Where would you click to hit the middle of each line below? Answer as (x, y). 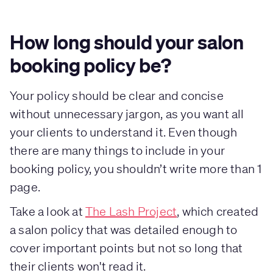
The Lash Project (131, 211)
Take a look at (48, 211)
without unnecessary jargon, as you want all (127, 114)
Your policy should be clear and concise (117, 96)
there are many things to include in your (118, 151)
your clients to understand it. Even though (124, 132)
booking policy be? (90, 65)
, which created (218, 211)
